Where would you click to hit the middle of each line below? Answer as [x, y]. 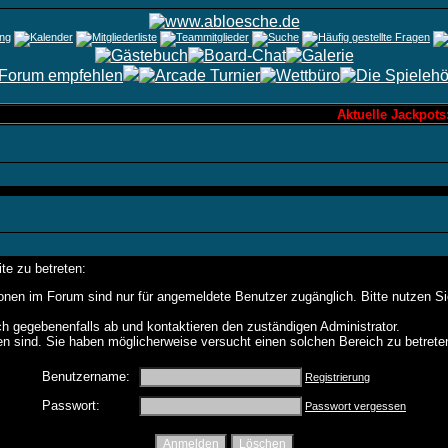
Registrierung [337, 377]
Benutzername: [86, 376]
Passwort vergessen [355, 406]
